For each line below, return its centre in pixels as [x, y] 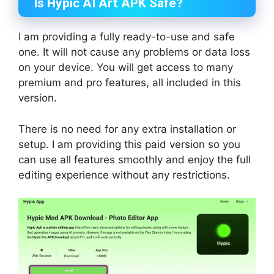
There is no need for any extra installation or [127, 129]
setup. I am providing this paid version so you [129, 144]
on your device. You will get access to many [126, 68]
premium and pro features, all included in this [130, 83]
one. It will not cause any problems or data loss [134, 52]
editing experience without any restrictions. [124, 175]
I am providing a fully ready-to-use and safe [127, 37]
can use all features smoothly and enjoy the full [135, 159]
